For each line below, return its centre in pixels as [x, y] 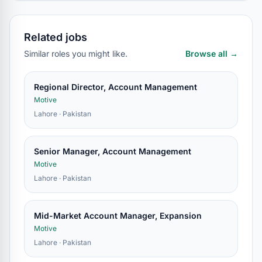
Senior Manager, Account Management [113, 151]
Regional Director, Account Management [116, 87]
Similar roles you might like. [76, 54]
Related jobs [56, 37]
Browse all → [212, 54]
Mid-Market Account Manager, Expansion [118, 216]
